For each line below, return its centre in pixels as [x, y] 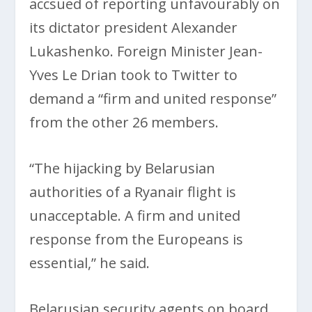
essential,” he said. [90, 263]
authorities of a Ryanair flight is [133, 192]
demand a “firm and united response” [153, 98]
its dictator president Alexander [134, 27]
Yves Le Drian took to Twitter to [134, 75]
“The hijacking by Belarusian [123, 168]
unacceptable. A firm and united [135, 215]
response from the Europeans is [136, 239]
